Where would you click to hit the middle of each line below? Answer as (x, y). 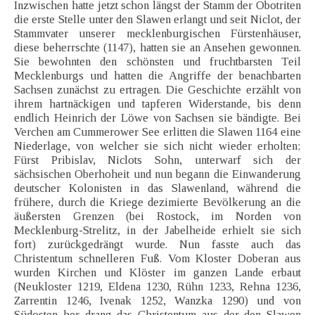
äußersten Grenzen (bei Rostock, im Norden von (157, 217)
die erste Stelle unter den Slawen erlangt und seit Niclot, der (157, 20)
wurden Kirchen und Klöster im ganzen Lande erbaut (157, 273)
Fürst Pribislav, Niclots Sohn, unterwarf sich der (157, 160)
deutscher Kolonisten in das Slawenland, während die (157, 188)
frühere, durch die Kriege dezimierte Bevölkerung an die (157, 202)
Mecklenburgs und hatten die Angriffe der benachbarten (157, 76)
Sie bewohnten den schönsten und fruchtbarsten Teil (157, 62)
